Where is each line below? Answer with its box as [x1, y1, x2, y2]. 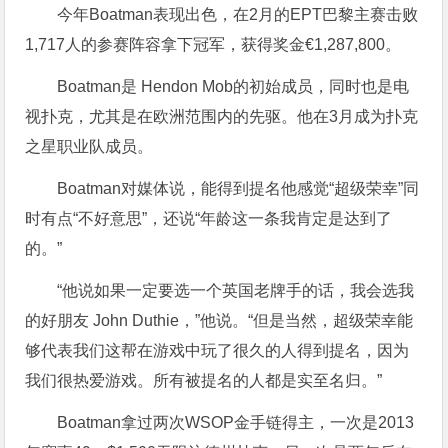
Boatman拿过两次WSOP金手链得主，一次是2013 [57, 413, 415, 431]
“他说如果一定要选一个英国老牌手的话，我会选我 [57, 281, 415, 299]
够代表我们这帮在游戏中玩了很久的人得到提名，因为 [25, 341, 410, 359]
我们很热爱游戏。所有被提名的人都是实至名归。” [25, 371, 383, 389]
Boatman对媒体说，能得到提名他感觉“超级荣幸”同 [57, 179, 420, 197]
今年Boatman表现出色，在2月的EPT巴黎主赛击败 [57, 5, 419, 23]
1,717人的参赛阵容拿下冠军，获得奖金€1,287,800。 [25, 35, 402, 53]
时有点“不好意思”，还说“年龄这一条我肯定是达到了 [25, 209, 393, 227]
